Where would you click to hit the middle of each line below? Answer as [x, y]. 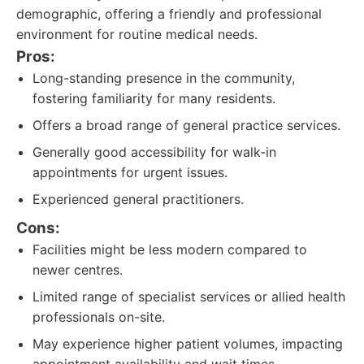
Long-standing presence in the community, [164, 78]
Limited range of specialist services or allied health [189, 297]
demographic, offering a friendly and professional [169, 14]
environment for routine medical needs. [137, 34]
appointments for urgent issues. [130, 172]
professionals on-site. [99, 317]
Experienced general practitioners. [138, 199]
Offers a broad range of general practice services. [186, 125]
